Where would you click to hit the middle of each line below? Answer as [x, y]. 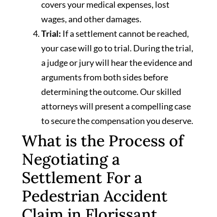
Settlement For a [82, 178]
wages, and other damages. [91, 19]
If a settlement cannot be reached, [125, 34]
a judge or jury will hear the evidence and [117, 63]
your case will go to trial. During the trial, [117, 48]
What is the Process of [103, 141]
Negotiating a [71, 159]
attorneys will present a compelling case [116, 106]
